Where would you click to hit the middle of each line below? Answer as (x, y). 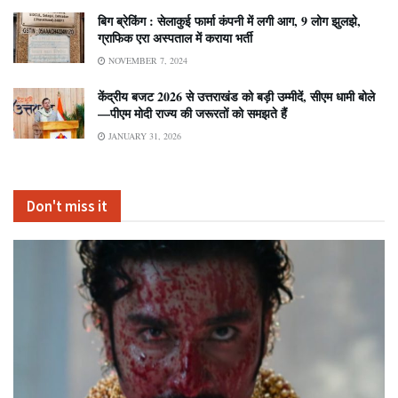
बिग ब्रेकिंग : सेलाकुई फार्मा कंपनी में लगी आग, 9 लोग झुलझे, (229, 21)
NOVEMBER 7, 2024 (147, 61)
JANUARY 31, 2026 (143, 136)
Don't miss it (67, 207)
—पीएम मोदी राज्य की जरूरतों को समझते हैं (192, 114)
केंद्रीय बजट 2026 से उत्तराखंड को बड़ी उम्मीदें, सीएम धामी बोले (236, 97)
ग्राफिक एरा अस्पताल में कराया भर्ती (175, 38)
